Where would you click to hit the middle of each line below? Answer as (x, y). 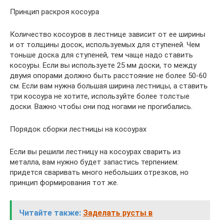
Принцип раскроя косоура (55, 12)
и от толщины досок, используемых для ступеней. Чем (105, 44)
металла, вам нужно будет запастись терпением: (94, 162)
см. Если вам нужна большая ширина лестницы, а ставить (109, 86)
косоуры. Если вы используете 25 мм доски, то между (103, 65)
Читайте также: (50, 213)
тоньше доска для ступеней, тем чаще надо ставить (101, 55)
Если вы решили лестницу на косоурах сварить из (95, 151)
